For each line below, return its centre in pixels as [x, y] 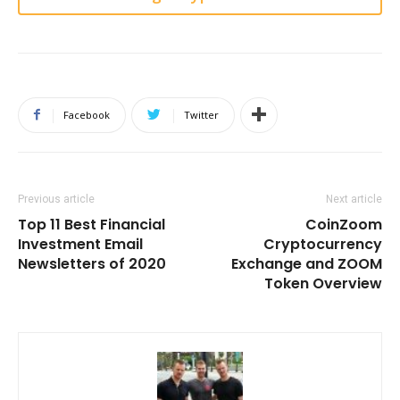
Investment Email [80, 244]
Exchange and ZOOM [307, 263]
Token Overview [323, 283]
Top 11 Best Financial [92, 224]
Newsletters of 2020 [92, 263]
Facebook [87, 114]
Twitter [201, 114]
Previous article [56, 199]
